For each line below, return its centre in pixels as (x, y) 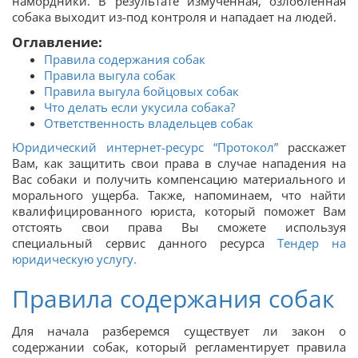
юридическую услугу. (74, 259)
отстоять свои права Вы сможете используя (179, 227)
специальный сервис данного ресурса (138, 243)
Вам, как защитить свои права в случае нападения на (179, 163)
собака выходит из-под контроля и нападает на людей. (174, 17)
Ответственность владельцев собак (149, 123)
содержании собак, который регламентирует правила (179, 347)
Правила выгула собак (110, 75)
